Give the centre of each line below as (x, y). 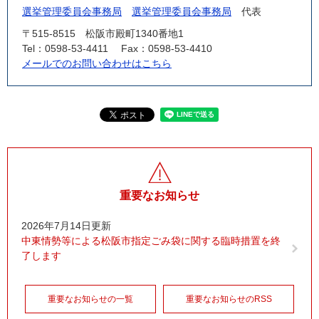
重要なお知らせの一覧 (90, 299)
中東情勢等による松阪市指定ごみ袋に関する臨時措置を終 (151, 240)
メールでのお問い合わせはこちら (97, 63)
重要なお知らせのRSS (229, 299)
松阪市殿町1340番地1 (135, 33)
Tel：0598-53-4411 (65, 48)
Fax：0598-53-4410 (167, 48)
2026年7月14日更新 (66, 225)
